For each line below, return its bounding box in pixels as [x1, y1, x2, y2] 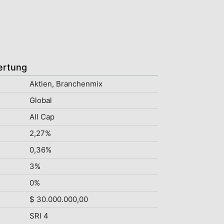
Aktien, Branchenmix [29, 79, 102, 88]
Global [29, 95, 52, 105]
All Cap [29, 112, 54, 121]
